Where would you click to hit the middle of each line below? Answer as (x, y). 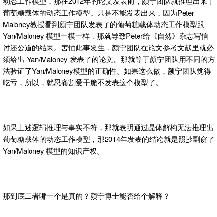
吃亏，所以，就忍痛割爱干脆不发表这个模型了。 (83, 82)
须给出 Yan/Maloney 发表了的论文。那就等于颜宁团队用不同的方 (109, 59)
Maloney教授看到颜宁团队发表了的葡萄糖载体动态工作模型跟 (104, 24)
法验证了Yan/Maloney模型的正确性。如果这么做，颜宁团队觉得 (107, 70)
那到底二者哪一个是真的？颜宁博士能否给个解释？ (86, 195)
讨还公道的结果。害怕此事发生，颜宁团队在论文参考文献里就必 (108, 47)
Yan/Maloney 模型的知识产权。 (54, 150)
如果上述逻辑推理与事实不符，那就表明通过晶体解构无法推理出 (108, 127)
